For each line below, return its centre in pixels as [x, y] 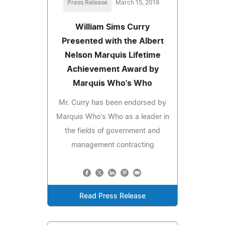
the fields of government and [113, 131]
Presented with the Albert [113, 41]
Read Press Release [113, 196]
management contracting [113, 145]
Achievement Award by [113, 69]
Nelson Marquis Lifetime [113, 55]
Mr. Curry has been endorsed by [113, 103]
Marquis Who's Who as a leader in [113, 117]
